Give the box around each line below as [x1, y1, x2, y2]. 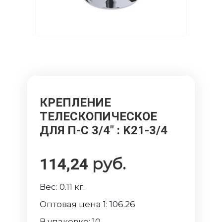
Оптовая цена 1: [40, 199, 110, 210]
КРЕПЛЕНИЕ [40, 96, 111, 110]
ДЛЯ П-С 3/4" [40, 123, 117, 138]
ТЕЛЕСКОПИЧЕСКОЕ [40, 110, 158, 124]
